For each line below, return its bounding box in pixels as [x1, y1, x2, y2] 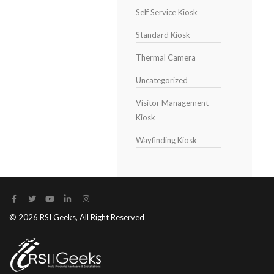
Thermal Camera [135, 53, 196, 62]
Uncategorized [135, 75, 188, 85]
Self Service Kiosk [135, 7, 198, 17]
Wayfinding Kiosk [135, 135, 197, 145]
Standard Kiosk [135, 30, 190, 40]
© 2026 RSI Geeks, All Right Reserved [9, 212, 144, 222]
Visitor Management [135, 98, 209, 108]
